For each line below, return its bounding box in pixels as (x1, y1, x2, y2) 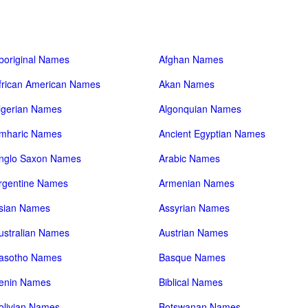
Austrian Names (159, 225, 229, 239)
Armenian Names (159, 176, 235, 190)
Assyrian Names (159, 201, 230, 214)
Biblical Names (159, 275, 223, 289)
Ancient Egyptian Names (159, 126, 266, 140)
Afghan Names (159, 52, 224, 66)
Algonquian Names (159, 102, 242, 115)
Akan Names (159, 77, 215, 91)
